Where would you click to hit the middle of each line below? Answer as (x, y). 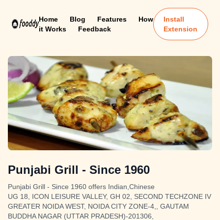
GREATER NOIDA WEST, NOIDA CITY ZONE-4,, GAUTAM (98, 206)
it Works (52, 29)
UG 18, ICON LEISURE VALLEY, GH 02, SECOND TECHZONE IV (110, 196)
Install (174, 19)
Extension (181, 29)
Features (112, 19)
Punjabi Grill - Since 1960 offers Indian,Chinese (81, 187)
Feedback (94, 29)
